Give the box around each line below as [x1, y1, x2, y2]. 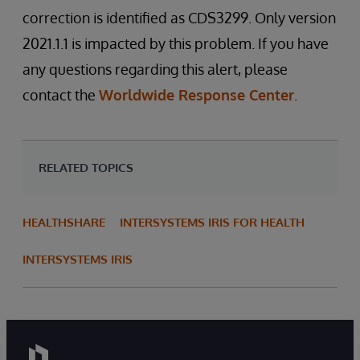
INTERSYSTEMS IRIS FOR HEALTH [120, 215, 305, 230]
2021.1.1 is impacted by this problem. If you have [22, 35, 329, 52]
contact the [22, 86, 99, 104]
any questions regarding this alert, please [22, 60, 288, 78]
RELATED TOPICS [39, 160, 133, 175]
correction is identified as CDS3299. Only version [22, 9, 336, 27]
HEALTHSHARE [22, 215, 105, 230]
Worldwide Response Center [99, 86, 294, 104]
